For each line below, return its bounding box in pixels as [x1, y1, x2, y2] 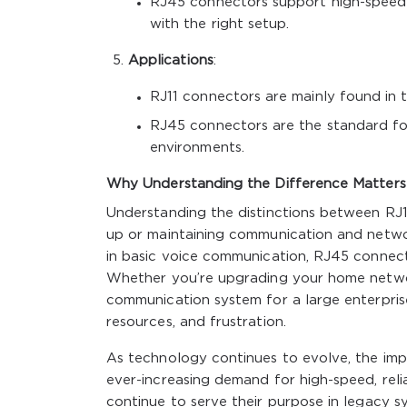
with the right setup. [150, 17, 290, 30]
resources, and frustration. [106, 315, 286, 328]
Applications [128, 54, 213, 66]
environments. [150, 141, 244, 154]
